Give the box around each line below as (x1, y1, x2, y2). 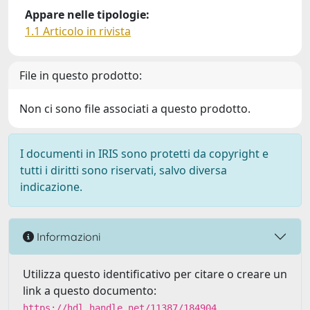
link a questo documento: (23, 283, 156, 298)
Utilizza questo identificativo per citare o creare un (23, 266, 287, 282)
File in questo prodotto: (19, 68, 142, 83)
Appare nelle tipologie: (25, 7, 149, 22)
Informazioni (34, 229, 100, 244)
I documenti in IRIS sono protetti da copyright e (20, 146, 268, 161)
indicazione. (20, 179, 82, 194)
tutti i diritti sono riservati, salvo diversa (20, 163, 227, 178)
